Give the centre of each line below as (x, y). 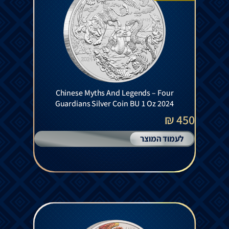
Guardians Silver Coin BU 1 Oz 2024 (114, 103)
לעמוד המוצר (162, 138)
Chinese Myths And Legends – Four (114, 93)
